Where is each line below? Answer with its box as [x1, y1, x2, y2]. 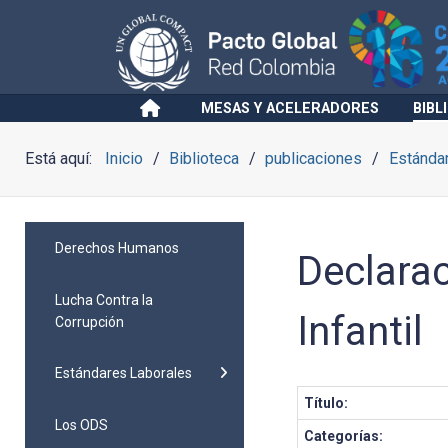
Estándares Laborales [55, 365, 192, 382]
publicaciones [265, 149, 363, 168]
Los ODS [55, 416, 108, 433]
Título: [304, 395, 349, 411]
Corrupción [55, 313, 124, 330]
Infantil [297, 308, 424, 355]
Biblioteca [169, 149, 240, 168]
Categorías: [304, 428, 384, 444]
